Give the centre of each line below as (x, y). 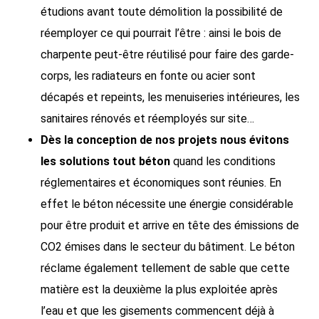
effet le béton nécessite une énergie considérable (167, 204)
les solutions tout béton (105, 161)
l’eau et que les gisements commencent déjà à (157, 311)
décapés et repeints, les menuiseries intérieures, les (170, 97)
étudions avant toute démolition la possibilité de (161, 12)
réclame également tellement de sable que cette (165, 268)
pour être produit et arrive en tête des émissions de (169, 225)
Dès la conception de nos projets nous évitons (164, 140)
